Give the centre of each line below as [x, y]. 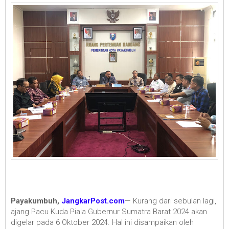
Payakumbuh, [36, 201]
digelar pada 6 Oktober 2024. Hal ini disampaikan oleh [102, 222]
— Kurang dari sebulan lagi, [170, 201]
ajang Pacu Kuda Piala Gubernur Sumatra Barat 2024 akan [109, 211]
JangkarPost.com [93, 201]
